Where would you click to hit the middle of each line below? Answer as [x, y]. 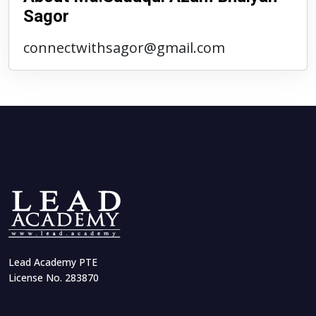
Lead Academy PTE [53, 262]
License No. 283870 [54, 277]
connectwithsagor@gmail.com [124, 47]
